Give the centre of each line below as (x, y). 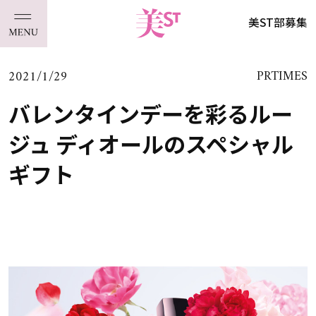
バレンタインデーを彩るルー (150, 113)
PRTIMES (282, 77)
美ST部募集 (278, 22)
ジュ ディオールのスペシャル (151, 143)
